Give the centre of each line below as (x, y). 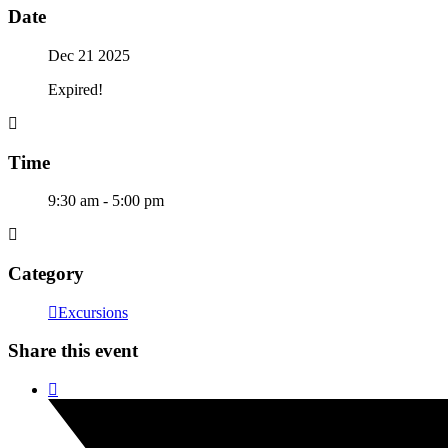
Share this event (73, 351)
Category (46, 273)
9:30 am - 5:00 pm (106, 201)
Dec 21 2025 (89, 55)
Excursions (93, 312)
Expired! (75, 89)
